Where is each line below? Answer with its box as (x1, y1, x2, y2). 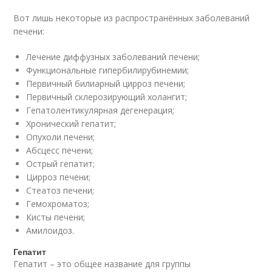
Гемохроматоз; (26, 197, 90, 209)
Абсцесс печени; (26, 144, 93, 156)
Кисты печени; (26, 211, 86, 223)
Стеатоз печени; (26, 184, 95, 196)
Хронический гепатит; (26, 117, 117, 129)
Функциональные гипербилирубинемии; (26, 64, 189, 76)
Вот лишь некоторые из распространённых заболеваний (13, 12, 250, 24)
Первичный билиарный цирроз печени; (26, 77, 186, 89)
